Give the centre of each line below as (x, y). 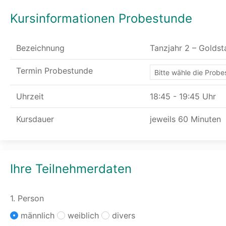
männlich (39, 215)
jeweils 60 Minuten (185, 119)
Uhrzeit (30, 96)
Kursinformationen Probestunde (101, 18)
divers (124, 215)
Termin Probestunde (54, 71)
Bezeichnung (40, 48)
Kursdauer (35, 119)
